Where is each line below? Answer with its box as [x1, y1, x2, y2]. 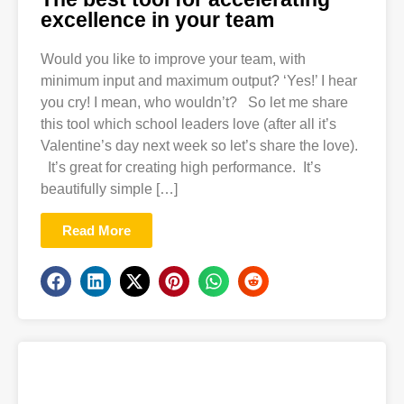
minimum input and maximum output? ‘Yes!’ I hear [41, 72, 357, 88]
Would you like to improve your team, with [41, 50, 306, 67]
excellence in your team [41, 7, 274, 32]
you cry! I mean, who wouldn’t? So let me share [41, 94, 348, 110]
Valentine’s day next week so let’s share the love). [41, 137, 358, 153]
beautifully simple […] [41, 180, 178, 197]
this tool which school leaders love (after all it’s [41, 115, 336, 132]
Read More [62, 223, 131, 239]
